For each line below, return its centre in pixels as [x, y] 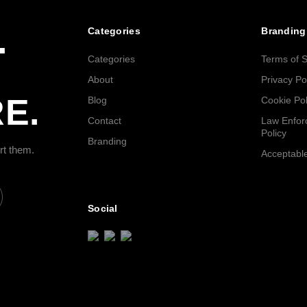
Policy [274, 133]
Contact [105, 121]
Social [103, 208]
